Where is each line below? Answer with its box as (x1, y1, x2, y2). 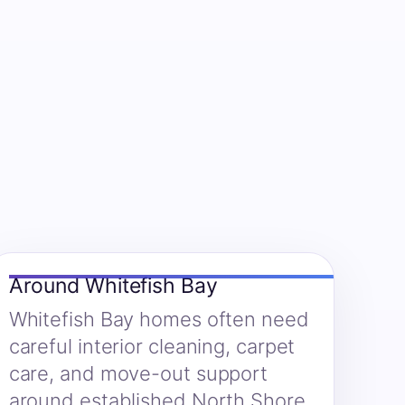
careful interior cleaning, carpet (8, 334, 296, 359)
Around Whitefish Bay (8, 273, 218, 299)
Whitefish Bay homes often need (8, 307, 309, 332)
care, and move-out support (8, 362, 268, 386)
